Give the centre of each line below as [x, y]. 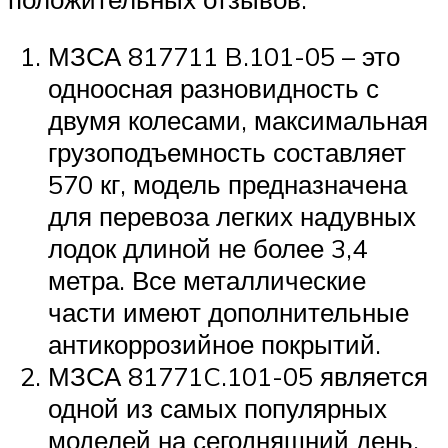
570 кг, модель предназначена [227, 184]
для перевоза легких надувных [232, 216]
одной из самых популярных [217, 408]
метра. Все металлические [207, 280]
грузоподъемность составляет [227, 152]
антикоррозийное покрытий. [214, 344]
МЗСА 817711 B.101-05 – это [224, 56]
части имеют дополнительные [228, 312]
